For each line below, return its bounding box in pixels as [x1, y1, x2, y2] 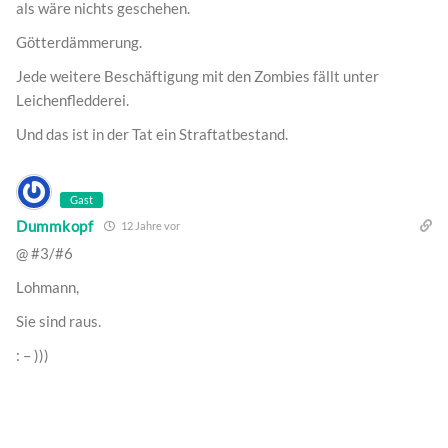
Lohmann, [16, 278, 79, 297]
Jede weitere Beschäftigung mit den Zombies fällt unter [16, 67, 379, 86]
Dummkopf [16, 216, 94, 235]
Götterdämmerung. [16, 33, 142, 52]
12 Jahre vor [118, 219, 180, 233]
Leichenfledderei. [16, 91, 129, 110]
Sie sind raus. [16, 312, 101, 331]
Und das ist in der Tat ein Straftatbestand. [16, 125, 288, 144]
